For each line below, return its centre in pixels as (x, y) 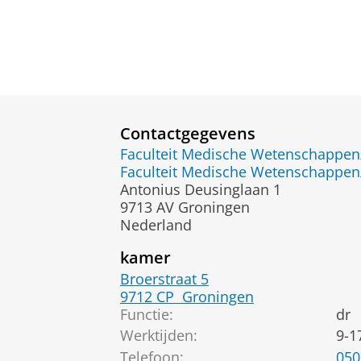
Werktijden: (159, 336)
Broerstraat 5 (164, 278)
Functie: (147, 314)
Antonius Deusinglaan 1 (201, 190)
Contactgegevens (188, 133)
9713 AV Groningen (185, 207)
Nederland (156, 225)
